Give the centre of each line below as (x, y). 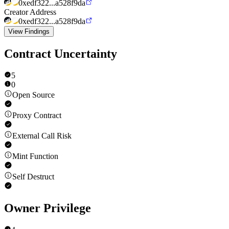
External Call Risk (42, 135)
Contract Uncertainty (61, 53)
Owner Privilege (48, 208)
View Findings (29, 31)
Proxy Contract (37, 115)
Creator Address (30, 12)
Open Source (33, 95)
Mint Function (35, 156)
